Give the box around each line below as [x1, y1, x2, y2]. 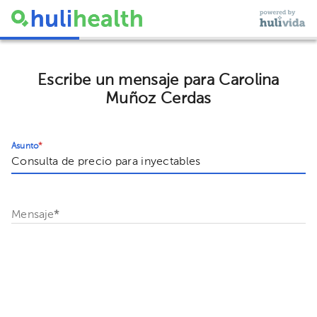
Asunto [11, 142, 39, 151]
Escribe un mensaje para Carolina [38, 72, 279, 88]
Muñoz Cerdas [105, 91, 212, 107]
